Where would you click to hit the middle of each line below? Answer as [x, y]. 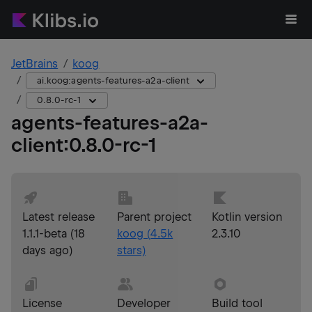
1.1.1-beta [45, 234]
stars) [132, 250]
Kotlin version [247, 217]
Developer [144, 303]
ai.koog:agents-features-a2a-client [114, 80]
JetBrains [35, 64]
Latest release [59, 217]
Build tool [237, 303]
